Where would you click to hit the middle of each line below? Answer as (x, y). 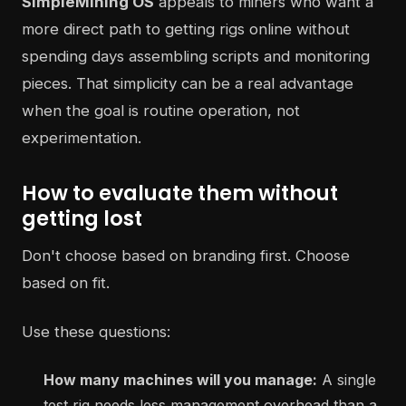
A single (347, 380)
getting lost (82, 219)
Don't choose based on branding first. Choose (186, 256)
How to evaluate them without (180, 193)
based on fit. (66, 283)
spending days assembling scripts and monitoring (196, 57)
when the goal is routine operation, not (161, 111)
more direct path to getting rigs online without (186, 29)
